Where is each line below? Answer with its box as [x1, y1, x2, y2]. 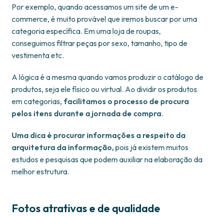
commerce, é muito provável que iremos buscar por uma [12, 14, 197, 24]
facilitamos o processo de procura [62, 96, 189, 107]
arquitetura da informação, [12, 142, 115, 153]
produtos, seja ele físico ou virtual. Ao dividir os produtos [12, 84, 197, 94]
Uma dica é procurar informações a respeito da [12, 130, 186, 140]
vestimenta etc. [12, 50, 64, 61]
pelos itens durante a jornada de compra [12, 108, 161, 119]
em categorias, [12, 96, 62, 107]
